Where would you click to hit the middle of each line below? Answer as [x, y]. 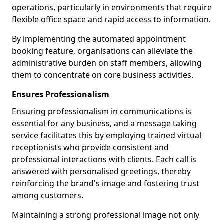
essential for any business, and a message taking [104, 123]
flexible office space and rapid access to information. [111, 19]
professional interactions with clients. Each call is [104, 159]
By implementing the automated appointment [99, 39]
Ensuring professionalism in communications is [102, 111]
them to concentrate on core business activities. [103, 75]
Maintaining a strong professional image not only [106, 215]
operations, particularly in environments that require [112, 7]
